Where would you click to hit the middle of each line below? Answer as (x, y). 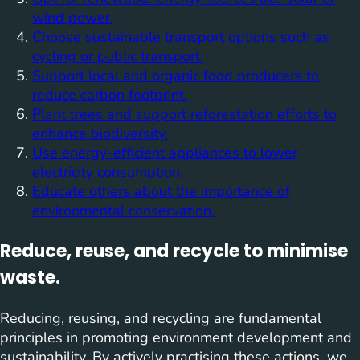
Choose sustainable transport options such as (181, 37)
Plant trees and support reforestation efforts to (184, 114)
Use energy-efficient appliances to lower (165, 152)
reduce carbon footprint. (110, 94)
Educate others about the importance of (161, 191)
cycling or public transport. (118, 56)
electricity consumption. (108, 172)
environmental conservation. (123, 210)
